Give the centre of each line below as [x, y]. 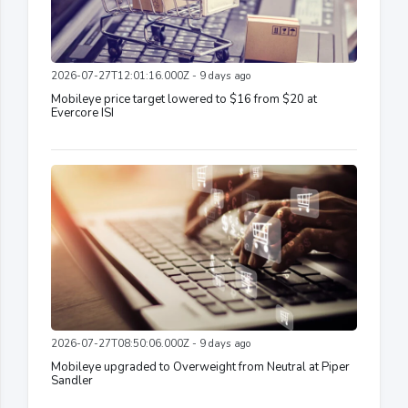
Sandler [72, 381]
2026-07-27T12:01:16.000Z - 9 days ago [151, 76]
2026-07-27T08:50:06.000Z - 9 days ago [151, 344]
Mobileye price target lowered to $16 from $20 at [184, 100]
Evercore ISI [82, 113]
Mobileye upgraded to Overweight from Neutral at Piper [200, 367]
